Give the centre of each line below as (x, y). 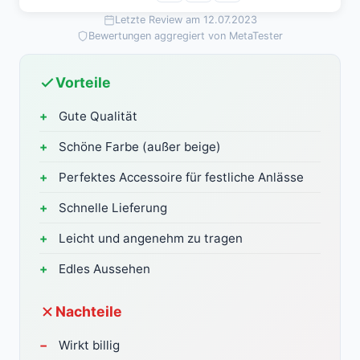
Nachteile (89, 312)
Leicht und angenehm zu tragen (151, 239)
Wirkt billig (89, 346)
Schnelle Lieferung (113, 208)
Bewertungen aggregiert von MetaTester (186, 36)
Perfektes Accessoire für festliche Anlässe (181, 178)
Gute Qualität (98, 117)
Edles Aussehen (104, 269)
